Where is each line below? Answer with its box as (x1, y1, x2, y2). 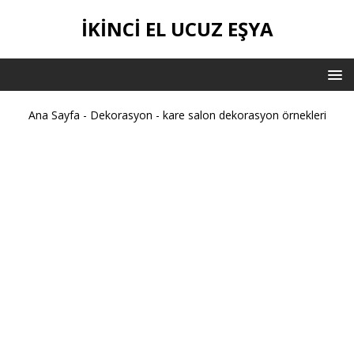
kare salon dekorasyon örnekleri (162, 107, 326, 122)
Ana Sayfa (28, 107, 80, 122)
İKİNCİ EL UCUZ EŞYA (81, 16, 273, 42)
